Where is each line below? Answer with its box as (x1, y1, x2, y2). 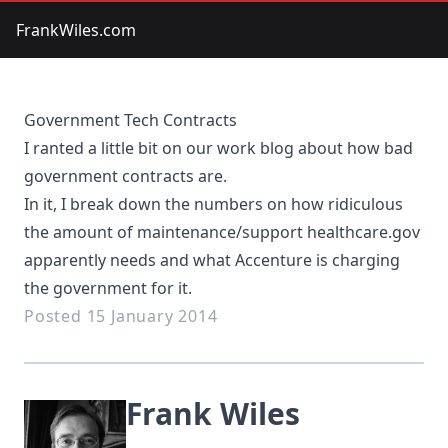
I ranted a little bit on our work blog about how (24, 137, 384, 159)
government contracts (24, 165, 194, 187)
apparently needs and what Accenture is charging (24, 249, 400, 271)
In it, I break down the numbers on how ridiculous (24, 193, 403, 215)
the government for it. (24, 277, 192, 299)
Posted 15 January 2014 (24, 305, 218, 327)
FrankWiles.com (16, 19, 136, 41)
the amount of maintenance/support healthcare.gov (24, 221, 420, 243)
